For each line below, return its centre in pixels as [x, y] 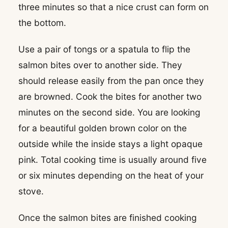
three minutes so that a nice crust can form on [113, 7]
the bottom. [42, 23]
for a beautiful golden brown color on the [103, 128]
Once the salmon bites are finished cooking [108, 217]
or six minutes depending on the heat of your [111, 176]
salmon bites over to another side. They [100, 65]
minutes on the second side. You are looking [109, 112]
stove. [31, 191]
